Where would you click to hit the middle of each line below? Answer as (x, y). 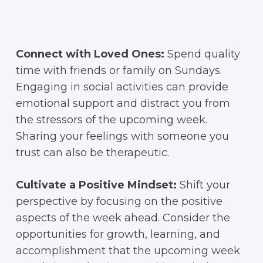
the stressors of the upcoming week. (111, 120)
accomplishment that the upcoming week (128, 251)
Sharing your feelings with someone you (122, 136)
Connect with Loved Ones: (90, 54)
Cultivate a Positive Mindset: (96, 185)
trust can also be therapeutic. (92, 153)
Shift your (203, 185)
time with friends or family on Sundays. (119, 70)
